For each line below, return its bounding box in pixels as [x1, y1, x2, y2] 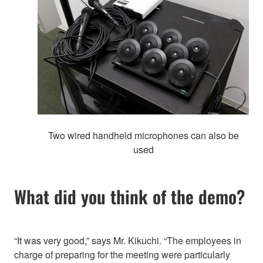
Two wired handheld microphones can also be [48, 129, 239, 143]
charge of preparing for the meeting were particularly [14, 247, 230, 261]
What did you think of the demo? [14, 183, 245, 210]
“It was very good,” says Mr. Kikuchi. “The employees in [14, 233, 241, 247]
